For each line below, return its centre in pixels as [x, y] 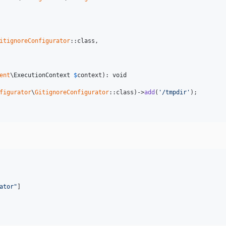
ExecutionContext [42, 75]
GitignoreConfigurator [72, 92]
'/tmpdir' [174, 92]
